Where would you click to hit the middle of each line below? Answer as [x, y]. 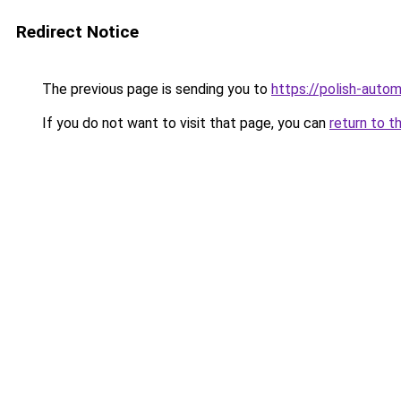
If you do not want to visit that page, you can [184, 123]
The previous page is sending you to [155, 89]
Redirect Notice [77, 32]
